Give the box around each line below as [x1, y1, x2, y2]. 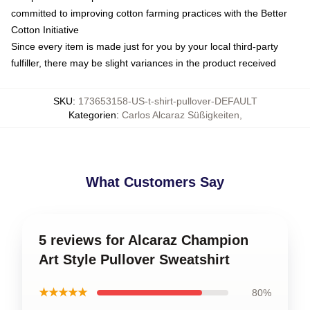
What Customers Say [86, 174, 224, 190]
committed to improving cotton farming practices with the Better [11, 8, 287, 19]
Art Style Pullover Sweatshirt [39, 252, 230, 267]
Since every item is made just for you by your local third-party [11, 41, 278, 52]
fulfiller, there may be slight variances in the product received [11, 57, 276, 69]
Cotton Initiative [11, 24, 79, 35]
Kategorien [68, 109, 116, 120]
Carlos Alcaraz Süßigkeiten [121, 109, 239, 120]
